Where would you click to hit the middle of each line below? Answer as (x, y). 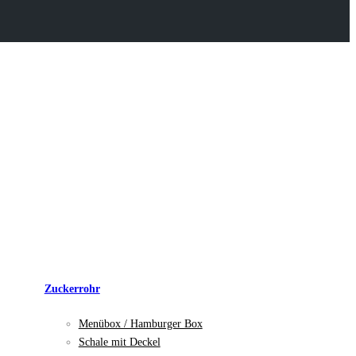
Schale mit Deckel (119, 342)
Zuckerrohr (72, 288)
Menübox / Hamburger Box (140, 323)
